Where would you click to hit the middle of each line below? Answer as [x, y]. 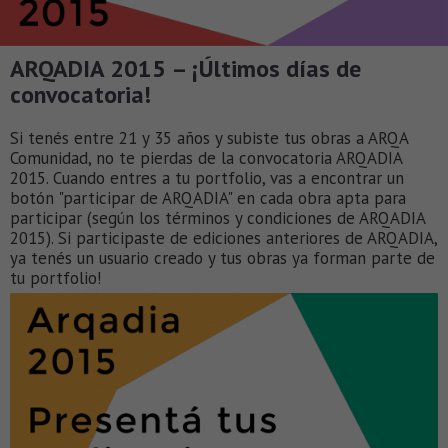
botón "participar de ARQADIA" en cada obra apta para [208, 197]
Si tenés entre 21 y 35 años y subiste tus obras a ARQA [209, 137]
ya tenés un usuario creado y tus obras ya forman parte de [222, 257]
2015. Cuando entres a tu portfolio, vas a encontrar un [207, 177]
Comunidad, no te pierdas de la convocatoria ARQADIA [206, 157]
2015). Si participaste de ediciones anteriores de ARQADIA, [223, 237]
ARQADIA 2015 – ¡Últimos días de [185, 68]
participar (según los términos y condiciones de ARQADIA [217, 217]
